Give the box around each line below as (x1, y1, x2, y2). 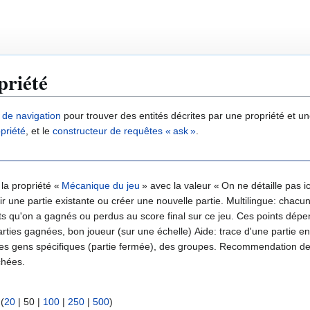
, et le (26, 125, 53, 137)
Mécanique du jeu (62, 180, 140, 192)
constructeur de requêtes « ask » (53, 125, 196, 137)
